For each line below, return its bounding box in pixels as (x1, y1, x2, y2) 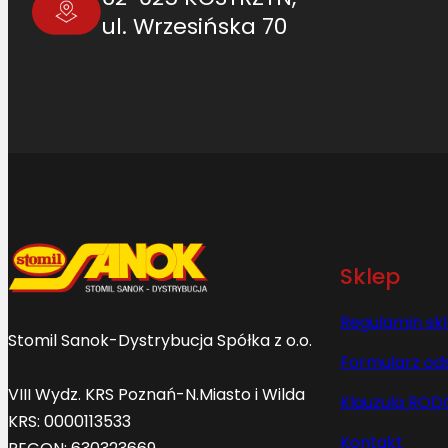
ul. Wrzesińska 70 (100, 11, 287, 43)
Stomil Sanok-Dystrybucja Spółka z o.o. (8, 328, 332, 352)
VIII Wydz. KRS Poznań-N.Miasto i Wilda (8, 382, 305, 406)
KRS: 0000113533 (8, 409, 131, 433)
